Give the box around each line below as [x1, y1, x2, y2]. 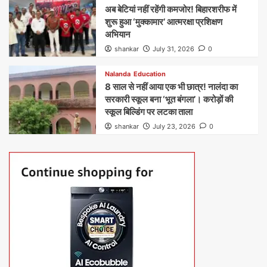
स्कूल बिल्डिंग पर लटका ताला [105, 106, 193, 118]
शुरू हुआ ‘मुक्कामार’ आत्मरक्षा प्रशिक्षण [105, 16, 223, 28]
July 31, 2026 [153, 45, 195, 54]
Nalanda [105, 70, 131, 79]
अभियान [105, 29, 131, 41]
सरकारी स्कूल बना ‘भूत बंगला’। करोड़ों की [105, 94, 234, 105]
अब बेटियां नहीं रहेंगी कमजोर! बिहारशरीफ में [105, 4, 237, 15]
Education [133, 70, 166, 79]
